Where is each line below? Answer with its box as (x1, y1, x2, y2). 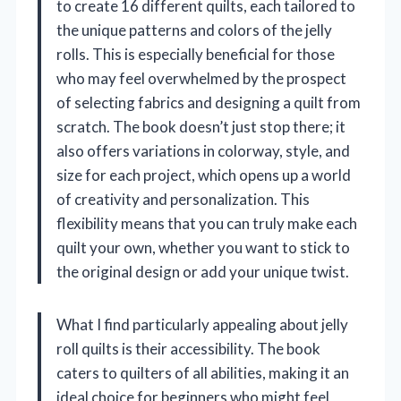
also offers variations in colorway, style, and (56, 141, 350, 161)
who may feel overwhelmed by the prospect (56, 69, 346, 89)
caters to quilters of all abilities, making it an (56, 363, 349, 383)
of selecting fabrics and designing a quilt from (56, 93, 361, 113)
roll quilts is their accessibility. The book (56, 339, 320, 359)
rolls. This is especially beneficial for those (56, 45, 335, 64)
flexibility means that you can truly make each (56, 214, 357, 234)
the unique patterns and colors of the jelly (56, 21, 332, 40)
